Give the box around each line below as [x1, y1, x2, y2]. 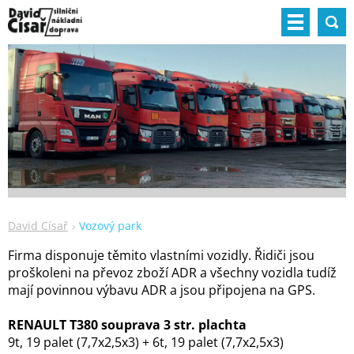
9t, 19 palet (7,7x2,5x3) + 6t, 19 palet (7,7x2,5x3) [8, 333, 284, 351]
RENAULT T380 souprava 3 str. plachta [8, 315, 247, 333]
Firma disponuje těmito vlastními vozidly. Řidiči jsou [8, 246, 314, 264]
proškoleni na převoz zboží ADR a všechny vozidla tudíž [8, 263, 337, 281]
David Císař [8, 217, 68, 233]
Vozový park [79, 217, 141, 233]
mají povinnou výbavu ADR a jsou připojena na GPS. [8, 281, 315, 299]
